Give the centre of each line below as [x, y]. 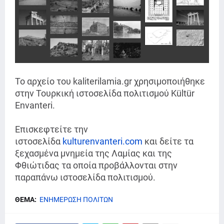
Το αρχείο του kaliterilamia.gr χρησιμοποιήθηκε [110, 81]
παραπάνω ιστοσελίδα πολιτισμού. [85, 177]
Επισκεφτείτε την [51, 129]
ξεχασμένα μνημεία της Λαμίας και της [93, 153]
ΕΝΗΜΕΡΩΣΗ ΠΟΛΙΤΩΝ [76, 200]
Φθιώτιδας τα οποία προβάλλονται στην [96, 165]
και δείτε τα [168, 141]
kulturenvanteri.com [102, 141]
